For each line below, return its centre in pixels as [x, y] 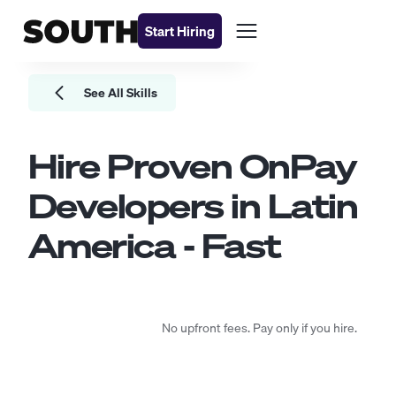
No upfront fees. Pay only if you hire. [259, 328]
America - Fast [155, 246]
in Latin [290, 206]
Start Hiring [180, 31]
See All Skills [121, 93]
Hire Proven [134, 166]
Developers [126, 206]
